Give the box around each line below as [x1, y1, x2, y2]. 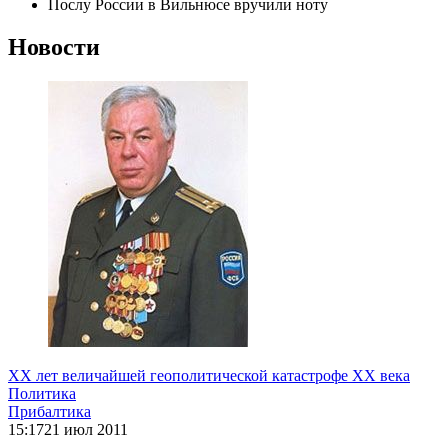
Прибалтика [8, 402, 91, 420]
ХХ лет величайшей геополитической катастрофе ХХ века [8, 366, 410, 384]
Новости [8, 33, 100, 60]
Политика [8, 384, 76, 402]
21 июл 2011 [44, 420, 128, 438]
